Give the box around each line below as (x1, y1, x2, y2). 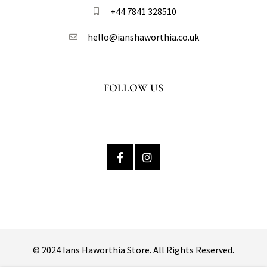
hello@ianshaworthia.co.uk (87, 31, 199, 44)
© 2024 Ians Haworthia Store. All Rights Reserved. (33, 244, 234, 256)
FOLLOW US (104, 81, 163, 95)
